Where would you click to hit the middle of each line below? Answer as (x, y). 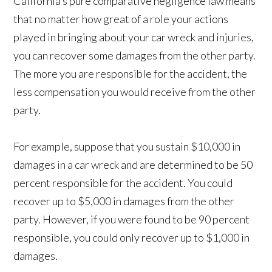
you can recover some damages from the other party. (135, 56)
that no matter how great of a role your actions (121, 19)
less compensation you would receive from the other (135, 92)
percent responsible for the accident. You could (123, 183)
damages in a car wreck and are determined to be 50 (133, 165)
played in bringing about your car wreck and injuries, (134, 37)
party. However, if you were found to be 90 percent (132, 219)
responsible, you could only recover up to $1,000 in (132, 238)
